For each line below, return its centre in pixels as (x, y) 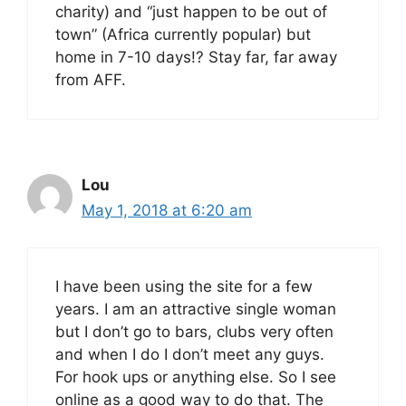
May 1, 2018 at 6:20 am (167, 211)
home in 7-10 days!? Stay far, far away (196, 58)
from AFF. (91, 80)
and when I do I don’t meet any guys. (190, 354)
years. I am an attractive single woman (196, 309)
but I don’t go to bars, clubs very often (194, 331)
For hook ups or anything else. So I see (196, 377)
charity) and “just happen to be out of (191, 12)
